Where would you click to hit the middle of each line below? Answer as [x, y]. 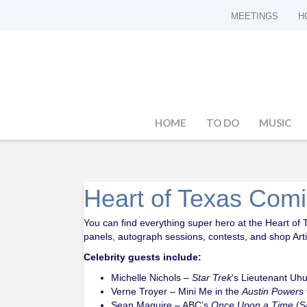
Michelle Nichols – [151, 277]
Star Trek [212, 277]
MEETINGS [255, 16]
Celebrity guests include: [143, 257]
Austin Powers [273, 291]
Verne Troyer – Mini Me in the [176, 291]
